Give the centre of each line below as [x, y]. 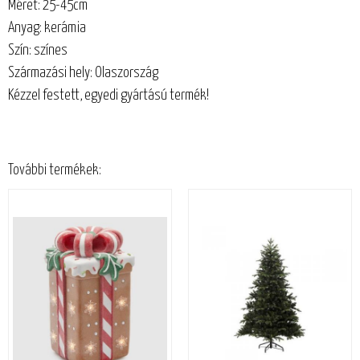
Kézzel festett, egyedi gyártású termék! [108, 95]
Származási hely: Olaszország [83, 73]
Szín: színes [37, 50]
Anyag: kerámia [47, 28]
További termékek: [54, 171]
